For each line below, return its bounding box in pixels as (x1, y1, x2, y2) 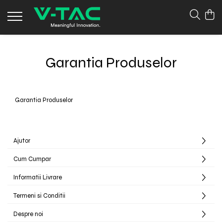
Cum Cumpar (13, 155, 51, 163)
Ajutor (13, 137, 30, 145)
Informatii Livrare (13, 173, 62, 181)
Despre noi (13, 210, 43, 218)
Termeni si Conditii (13, 192, 65, 200)
